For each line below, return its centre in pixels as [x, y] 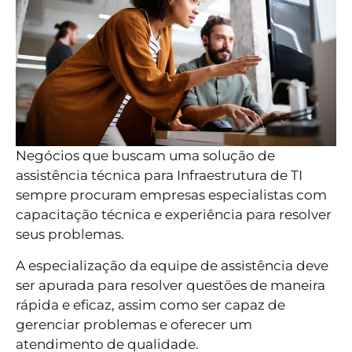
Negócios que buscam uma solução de [145, 156]
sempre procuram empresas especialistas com [171, 195]
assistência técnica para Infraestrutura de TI [159, 176]
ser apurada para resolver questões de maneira [170, 285]
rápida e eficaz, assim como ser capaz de [150, 304]
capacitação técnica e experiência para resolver [174, 215]
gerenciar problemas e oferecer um [134, 324]
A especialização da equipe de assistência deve [172, 265]
